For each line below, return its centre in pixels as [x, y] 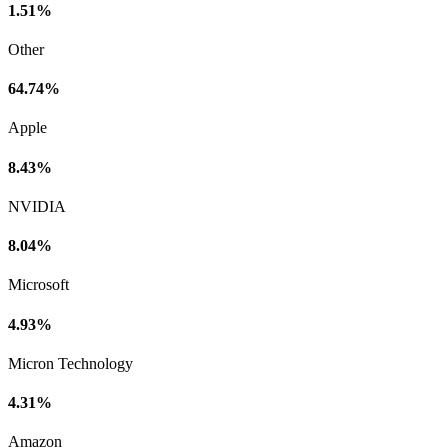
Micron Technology [70, 363]
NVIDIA [37, 206]
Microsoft [38, 285]
